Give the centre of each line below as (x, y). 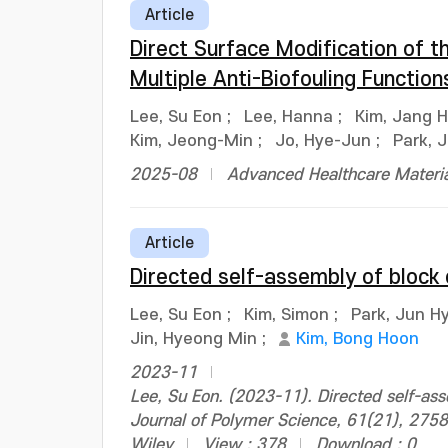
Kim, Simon (286, 315)
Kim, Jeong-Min (191, 141)
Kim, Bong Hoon (357, 339)
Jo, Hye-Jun (323, 141)
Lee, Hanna (288, 117)
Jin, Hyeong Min (193, 339)
